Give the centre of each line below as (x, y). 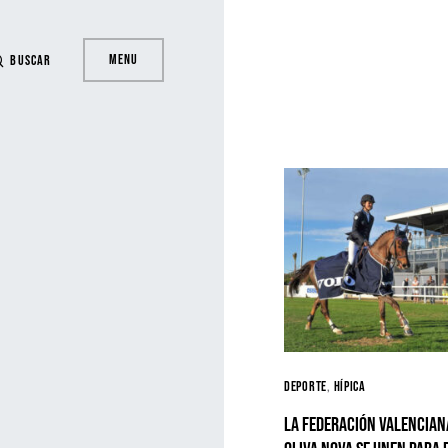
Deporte (305, 386)
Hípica (349, 386)
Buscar (30, 60)
